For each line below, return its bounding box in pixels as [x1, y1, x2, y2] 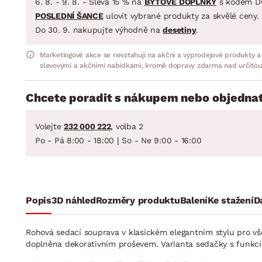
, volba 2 [111, 121, 143, 131]
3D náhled [51, 195, 96, 206]
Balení [180, 195, 208, 206]
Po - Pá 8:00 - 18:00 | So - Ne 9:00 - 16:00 [35, 135, 202, 145]
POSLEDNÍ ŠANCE [35, 11, 104, 20]
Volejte [35, 121, 64, 131]
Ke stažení [208, 195, 254, 206]
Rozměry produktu [95, 195, 180, 206]
